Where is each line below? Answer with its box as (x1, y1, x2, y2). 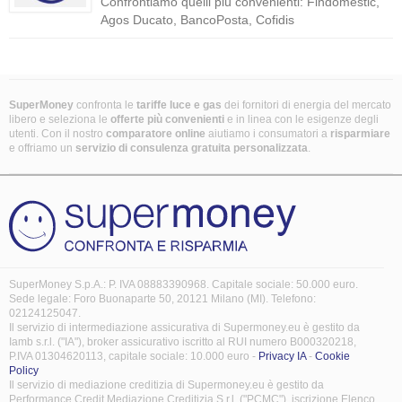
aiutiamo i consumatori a (205, 127, 330, 140)
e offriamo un (9, 142, 75, 154)
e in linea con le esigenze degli (227, 113, 379, 126)
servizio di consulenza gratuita (75, 142, 231, 154)
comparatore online (106, 127, 205, 140)
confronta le (74, 99, 134, 111)
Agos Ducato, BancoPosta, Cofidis (100, 13, 294, 27)
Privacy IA (258, 350, 306, 363)
